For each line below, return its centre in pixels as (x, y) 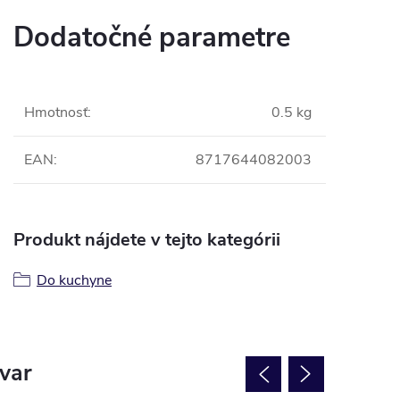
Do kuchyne (74, 280)
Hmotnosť (56, 112)
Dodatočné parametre (152, 37)
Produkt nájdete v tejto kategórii (147, 240)
